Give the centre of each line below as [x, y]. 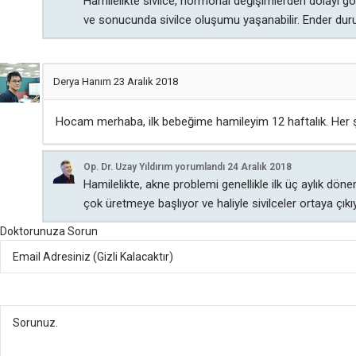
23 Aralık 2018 [146, 81]
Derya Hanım [83, 81]
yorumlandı [200, 167]
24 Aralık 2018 [259, 167]
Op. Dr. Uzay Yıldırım [128, 167]
